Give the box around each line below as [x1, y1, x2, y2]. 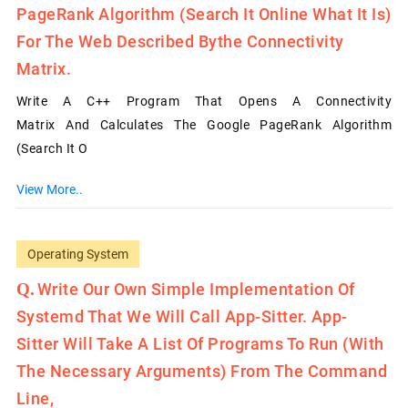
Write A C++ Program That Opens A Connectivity [15, 93, 393, 108]
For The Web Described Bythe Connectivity [15, 31, 344, 51]
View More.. [15, 181, 83, 197]
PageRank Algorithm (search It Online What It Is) [15, 4, 392, 24]
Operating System [26, 246, 128, 261]
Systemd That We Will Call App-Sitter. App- [15, 306, 348, 326]
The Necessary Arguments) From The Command [15, 361, 388, 381]
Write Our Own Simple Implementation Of [36, 279, 355, 299]
